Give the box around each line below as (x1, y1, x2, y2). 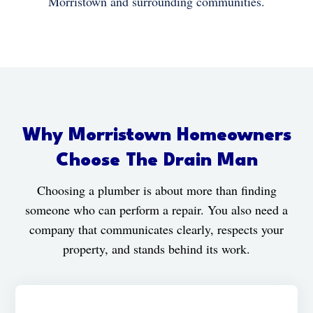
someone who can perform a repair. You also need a (25, 201, 288, 218)
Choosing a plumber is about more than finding (36, 181, 277, 198)
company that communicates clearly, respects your (29, 220, 284, 238)
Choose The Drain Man (55, 151, 258, 170)
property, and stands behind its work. (63, 240, 250, 257)
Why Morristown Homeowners (22, 126, 291, 145)
